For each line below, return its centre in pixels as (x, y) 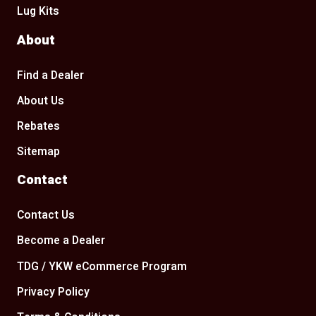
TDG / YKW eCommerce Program (102, 267)
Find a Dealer (51, 75)
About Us (41, 101)
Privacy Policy (54, 292)
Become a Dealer (61, 241)
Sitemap (39, 152)
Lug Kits (38, 12)
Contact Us (46, 216)
